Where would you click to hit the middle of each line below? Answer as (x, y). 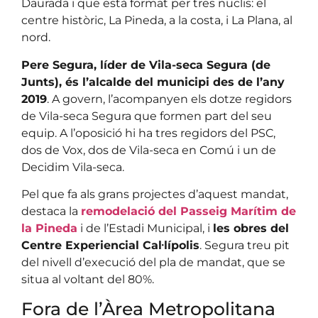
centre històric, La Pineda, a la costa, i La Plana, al (157, 21)
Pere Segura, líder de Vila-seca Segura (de (146, 65)
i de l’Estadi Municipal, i (145, 228)
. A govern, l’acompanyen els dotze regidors (169, 99)
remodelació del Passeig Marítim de (188, 211)
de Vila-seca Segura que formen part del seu (147, 116)
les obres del (251, 228)
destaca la (51, 211)
